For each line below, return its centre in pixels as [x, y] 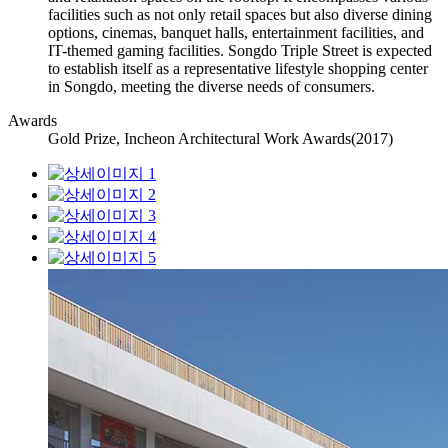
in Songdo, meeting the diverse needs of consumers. [211, 86]
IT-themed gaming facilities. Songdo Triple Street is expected [240, 50]
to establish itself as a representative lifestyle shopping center [238, 68]
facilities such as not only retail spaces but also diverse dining [240, 14]
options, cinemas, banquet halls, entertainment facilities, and [236, 32]
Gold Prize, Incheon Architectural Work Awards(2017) [220, 138]
